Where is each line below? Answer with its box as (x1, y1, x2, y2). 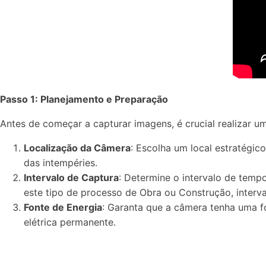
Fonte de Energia (24, 201, 102, 213)
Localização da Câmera (24, 142, 131, 154)
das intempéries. (24, 157, 97, 169)
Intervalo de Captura (24, 172, 119, 183)
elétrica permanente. (24, 216, 116, 228)
